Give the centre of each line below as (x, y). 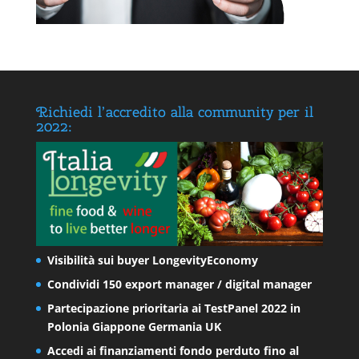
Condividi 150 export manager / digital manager (179, 284)
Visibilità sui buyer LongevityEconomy (152, 260)
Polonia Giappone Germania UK (134, 327)
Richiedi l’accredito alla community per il (174, 111)
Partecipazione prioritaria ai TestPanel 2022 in (173, 309)
